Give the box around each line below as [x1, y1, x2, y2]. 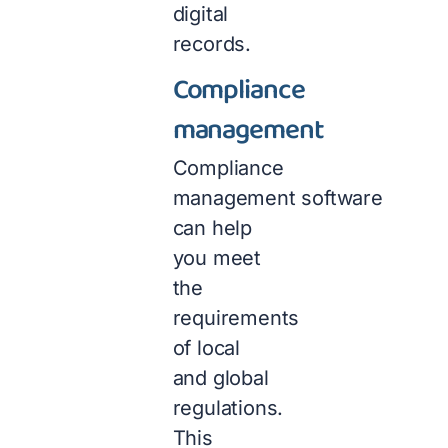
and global [172, 366, 269, 391]
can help [172, 216, 253, 241]
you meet [172, 246, 262, 271]
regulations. [172, 396, 284, 421]
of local [172, 336, 241, 361]
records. [172, 31, 252, 56]
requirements [172, 306, 300, 331]
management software [172, 186, 383, 211]
